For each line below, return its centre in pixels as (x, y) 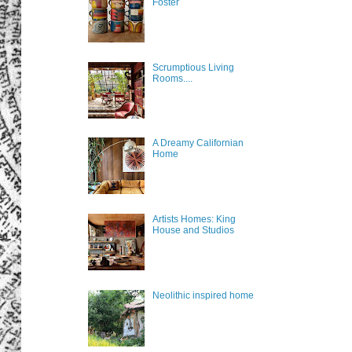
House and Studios (193, 231)
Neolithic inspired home (203, 295)
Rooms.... (172, 78)
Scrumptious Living (193, 67)
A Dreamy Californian (198, 143)
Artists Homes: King (194, 220)
